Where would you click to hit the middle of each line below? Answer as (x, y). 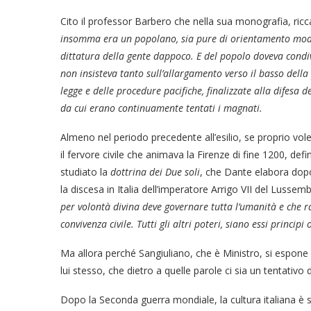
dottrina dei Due (146, 172)
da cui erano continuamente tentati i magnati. (167, 108)
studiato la (85, 172)
